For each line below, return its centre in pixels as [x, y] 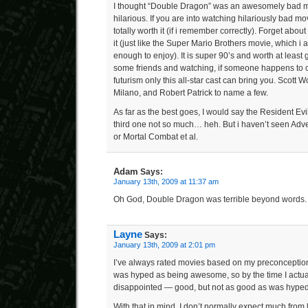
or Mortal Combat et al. [156, 137]
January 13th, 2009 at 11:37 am [166, 181]
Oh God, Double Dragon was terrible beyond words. [210, 199]
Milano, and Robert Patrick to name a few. [191, 93]
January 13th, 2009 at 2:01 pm [164, 245]
